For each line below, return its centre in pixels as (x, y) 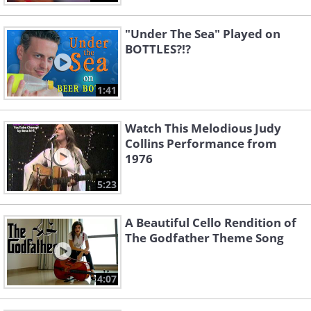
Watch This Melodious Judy (203, 128)
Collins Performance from (201, 144)
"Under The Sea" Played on (203, 34)
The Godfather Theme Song (204, 238)
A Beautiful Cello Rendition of (211, 223)
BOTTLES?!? (158, 49)
